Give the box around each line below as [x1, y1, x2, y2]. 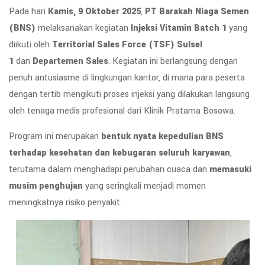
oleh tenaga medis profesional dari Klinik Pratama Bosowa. [9, 105, 235, 118]
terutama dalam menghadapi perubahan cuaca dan [9, 163, 209, 176]
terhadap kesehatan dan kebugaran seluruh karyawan [9, 147, 230, 160]
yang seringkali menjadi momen [83, 180, 206, 193]
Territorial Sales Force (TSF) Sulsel [52, 38, 202, 51]
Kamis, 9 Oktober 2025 [48, 5, 141, 18]
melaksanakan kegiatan [35, 22, 131, 35]
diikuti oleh [9, 38, 52, 51]
